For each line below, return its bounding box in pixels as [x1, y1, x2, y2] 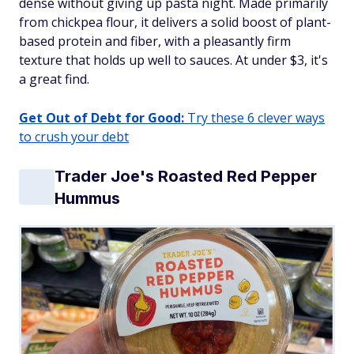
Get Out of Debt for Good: [19, 108, 184, 126]
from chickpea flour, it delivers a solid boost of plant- [19, 13, 331, 31]
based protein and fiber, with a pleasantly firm [19, 32, 291, 50]
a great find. [19, 70, 89, 88]
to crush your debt [19, 127, 129, 145]
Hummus [55, 188, 120, 208]
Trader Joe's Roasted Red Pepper [55, 166, 317, 186]
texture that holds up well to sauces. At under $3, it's [19, 51, 328, 69]
